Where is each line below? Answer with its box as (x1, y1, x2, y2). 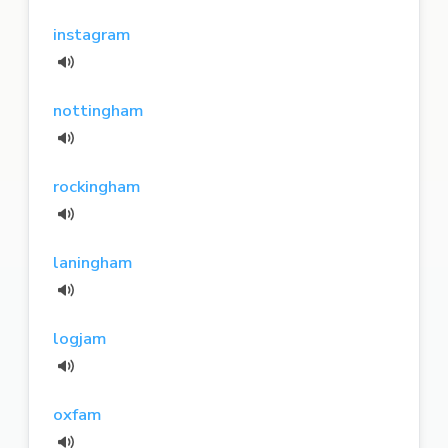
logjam (53, 326, 106, 350)
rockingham (53, 174, 140, 198)
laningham (53, 250, 132, 274)
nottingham (53, 98, 143, 122)
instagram (53, 22, 130, 46)
